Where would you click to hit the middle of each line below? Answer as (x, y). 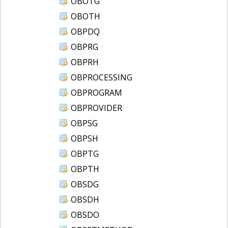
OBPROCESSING (102, 77)
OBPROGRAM (96, 92)
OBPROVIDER (96, 108)
